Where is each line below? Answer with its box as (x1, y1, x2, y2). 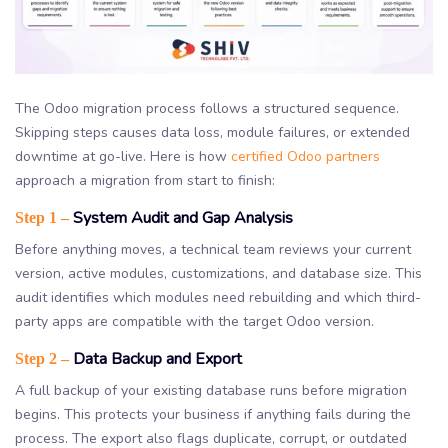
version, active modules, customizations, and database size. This (15, 263, 422, 283)
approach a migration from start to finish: (15, 170, 275, 190)
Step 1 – (15, 208, 69, 226)
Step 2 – (15, 349, 69, 367)
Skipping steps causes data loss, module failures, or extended (15, 122, 410, 142)
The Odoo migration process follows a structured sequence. (15, 98, 399, 118)
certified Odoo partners (231, 146, 380, 166)
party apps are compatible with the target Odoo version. (15, 311, 374, 331)
